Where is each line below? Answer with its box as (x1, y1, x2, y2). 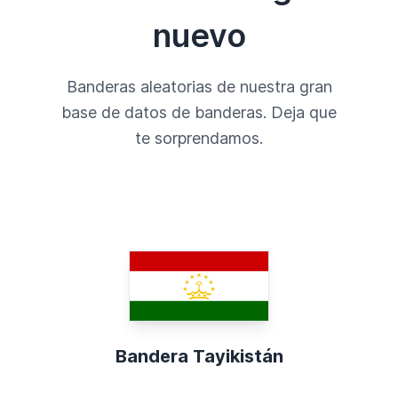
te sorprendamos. (135, 128, 263, 147)
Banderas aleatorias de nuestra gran (66, 76, 332, 96)
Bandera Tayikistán (115, 345, 283, 367)
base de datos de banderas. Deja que (61, 102, 337, 122)
